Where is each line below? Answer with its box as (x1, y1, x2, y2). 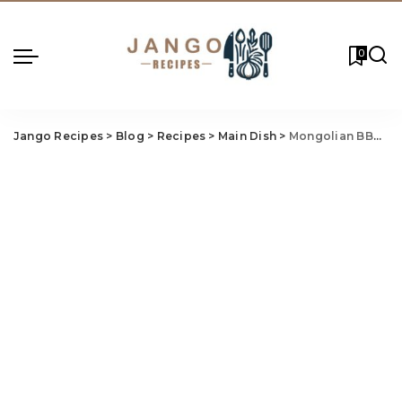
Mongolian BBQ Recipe (288, 129, 373, 143)
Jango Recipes (13, 129, 104, 143)
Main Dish (217, 129, 277, 143)
